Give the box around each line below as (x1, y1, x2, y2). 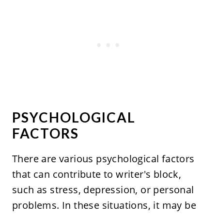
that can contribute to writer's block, (12, 168, 182, 181)
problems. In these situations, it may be (12, 199, 196, 212)
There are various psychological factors (12, 152, 195, 166)
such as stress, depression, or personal (12, 183, 194, 197)
